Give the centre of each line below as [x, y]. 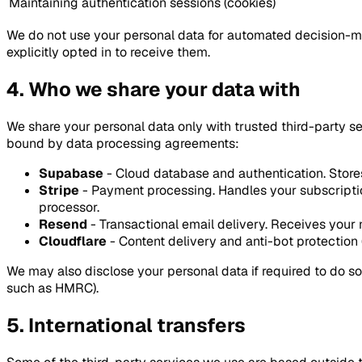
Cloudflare [73, 241]
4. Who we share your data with [154, 89]
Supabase [71, 173]
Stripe [59, 190]
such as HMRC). [53, 288]
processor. [69, 207]
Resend [63, 224]
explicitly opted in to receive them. [108, 53]
